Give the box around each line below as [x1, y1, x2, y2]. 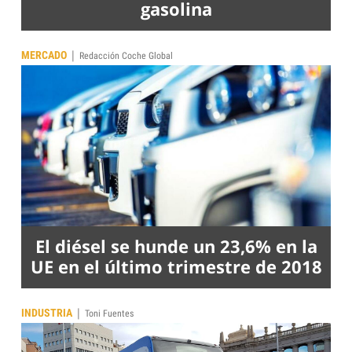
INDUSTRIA [21, 306, 72, 319]
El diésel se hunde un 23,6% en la [35, 233, 317, 258]
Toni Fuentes [85, 307, 134, 319]
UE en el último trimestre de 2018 [30, 254, 322, 278]
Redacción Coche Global [79, 49, 173, 61]
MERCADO [21, 48, 67, 61]
